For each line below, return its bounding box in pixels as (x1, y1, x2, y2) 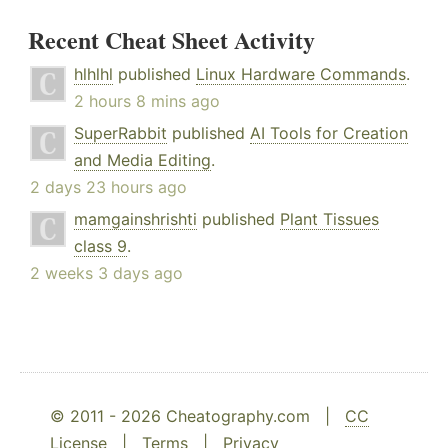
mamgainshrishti (74, 209, 197, 230)
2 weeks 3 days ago (30, 263, 183, 284)
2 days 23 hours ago (30, 177, 187, 198)
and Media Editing (74, 150, 211, 171)
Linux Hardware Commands (196, 64, 406, 85)
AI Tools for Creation (250, 123, 408, 144)
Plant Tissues (280, 209, 379, 230)
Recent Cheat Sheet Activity (28, 22, 315, 58)
